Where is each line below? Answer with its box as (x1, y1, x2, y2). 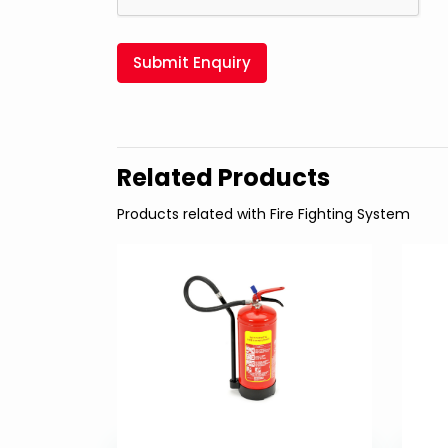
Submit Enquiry (133, 51, 251, 73)
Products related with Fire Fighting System (117, 203, 410, 224)
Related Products (117, 160, 330, 194)
